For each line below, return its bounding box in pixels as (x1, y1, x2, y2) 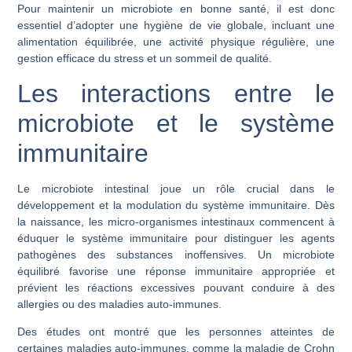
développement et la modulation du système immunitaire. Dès (17, 198, 335, 211)
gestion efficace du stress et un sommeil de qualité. (17, 52, 273, 65)
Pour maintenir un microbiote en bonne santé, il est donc (17, 2, 335, 16)
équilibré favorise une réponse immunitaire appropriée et (17, 264, 335, 277)
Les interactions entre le (17, 79, 335, 108)
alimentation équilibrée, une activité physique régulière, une (17, 35, 335, 49)
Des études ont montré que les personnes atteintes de (17, 324, 335, 338)
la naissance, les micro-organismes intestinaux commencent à (17, 214, 335, 228)
